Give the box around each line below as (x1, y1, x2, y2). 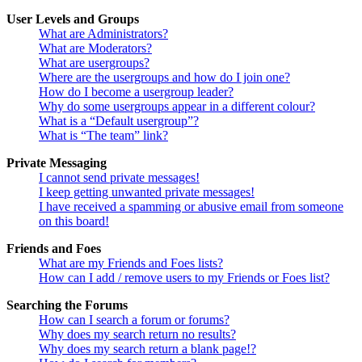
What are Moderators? (39, 41, 152, 56)
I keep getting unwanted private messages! (39, 185, 255, 200)
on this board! (39, 214, 109, 229)
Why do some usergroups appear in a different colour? (39, 99, 315, 114)
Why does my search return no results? (39, 327, 236, 342)
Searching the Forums (6, 298, 128, 313)
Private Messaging (6, 156, 107, 170)
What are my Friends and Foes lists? (39, 256, 223, 271)
